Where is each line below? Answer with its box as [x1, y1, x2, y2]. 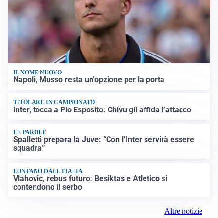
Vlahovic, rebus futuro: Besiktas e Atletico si [13, 174, 168, 183]
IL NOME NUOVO [13, 69, 62, 76]
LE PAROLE [13, 129, 47, 136]
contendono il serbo [13, 182, 83, 192]
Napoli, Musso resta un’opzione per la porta [13, 74, 165, 84]
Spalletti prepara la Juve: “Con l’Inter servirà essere [13, 135, 195, 145]
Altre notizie [164, 207, 202, 216]
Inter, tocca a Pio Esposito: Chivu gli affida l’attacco [13, 105, 192, 114]
